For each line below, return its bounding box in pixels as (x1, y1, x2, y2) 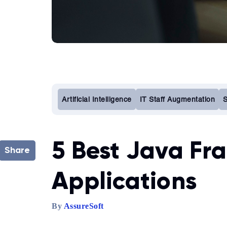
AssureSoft (63, 202, 104, 210)
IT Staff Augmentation (139, 95, 215, 103)
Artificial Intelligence (62, 95, 132, 103)
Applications (52, 166, 197, 196)
